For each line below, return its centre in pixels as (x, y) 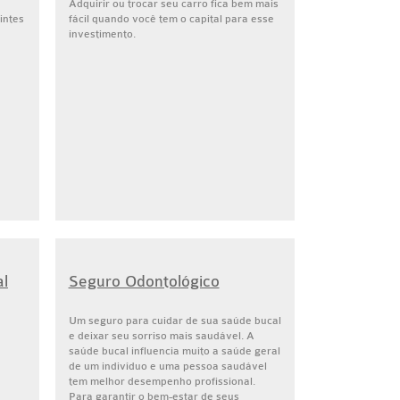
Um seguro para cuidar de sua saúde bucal (175, 321)
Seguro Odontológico (144, 282)
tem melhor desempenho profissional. (162, 381)
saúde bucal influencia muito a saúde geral (174, 351)
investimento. (102, 34)
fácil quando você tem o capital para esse (171, 19)
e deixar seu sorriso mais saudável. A (161, 336)
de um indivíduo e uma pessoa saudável (167, 366)
